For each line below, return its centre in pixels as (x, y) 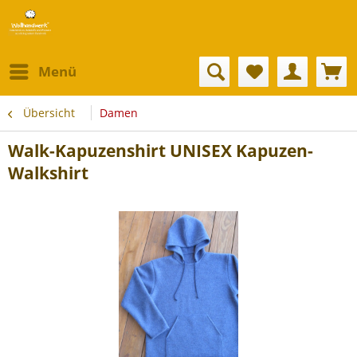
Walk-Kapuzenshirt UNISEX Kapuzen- (161, 151)
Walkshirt (48, 173)
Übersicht (49, 113)
